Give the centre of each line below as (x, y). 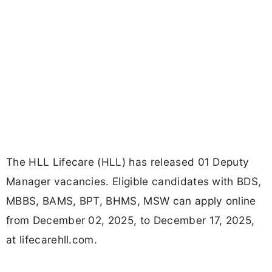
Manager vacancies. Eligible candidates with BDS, (134, 182)
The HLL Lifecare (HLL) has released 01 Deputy (128, 162)
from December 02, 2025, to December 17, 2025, (131, 220)
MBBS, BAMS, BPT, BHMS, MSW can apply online (131, 201)
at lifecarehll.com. (52, 240)
